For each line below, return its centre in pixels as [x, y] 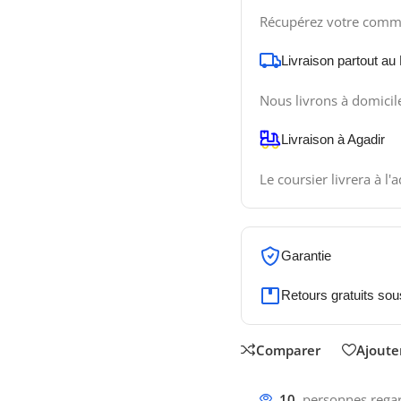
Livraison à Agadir [333, 139]
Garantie [306, 256]
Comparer [288, 350]
